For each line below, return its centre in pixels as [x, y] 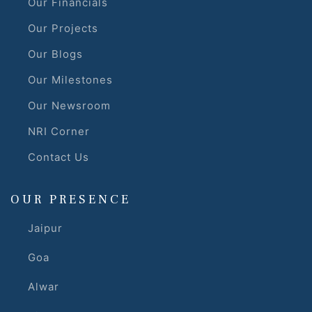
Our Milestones [70, 80]
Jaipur [45, 228]
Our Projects [63, 29]
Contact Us [58, 157]
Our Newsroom [69, 106]
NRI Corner [59, 132]
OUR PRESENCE [71, 200]
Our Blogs [55, 54]
